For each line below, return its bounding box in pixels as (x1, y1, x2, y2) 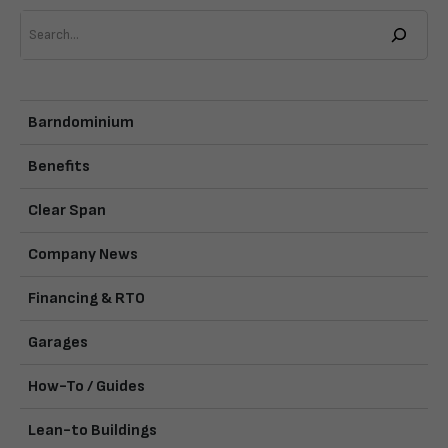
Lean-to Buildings (28, 420, 157, 440)
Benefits (28, 156, 90, 176)
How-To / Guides (28, 376, 145, 396)
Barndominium (28, 112, 134, 132)
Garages (28, 332, 88, 352)
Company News (28, 244, 138, 264)
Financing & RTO (28, 288, 145, 308)
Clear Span (28, 200, 106, 220)
